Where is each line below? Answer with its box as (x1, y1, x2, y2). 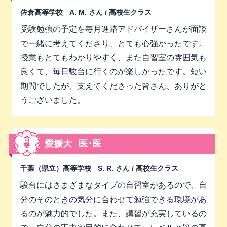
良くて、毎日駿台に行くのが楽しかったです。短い (20, 67, 207, 76)
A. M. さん (69, 8, 103, 16)
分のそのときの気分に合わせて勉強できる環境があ (20, 195, 207, 204)
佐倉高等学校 (20, 8, 63, 16)
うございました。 (20, 96, 85, 104)
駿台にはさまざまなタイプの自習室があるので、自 (20, 181, 207, 190)
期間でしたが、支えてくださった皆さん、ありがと (20, 82, 207, 90)
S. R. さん (98, 164, 130, 172)
